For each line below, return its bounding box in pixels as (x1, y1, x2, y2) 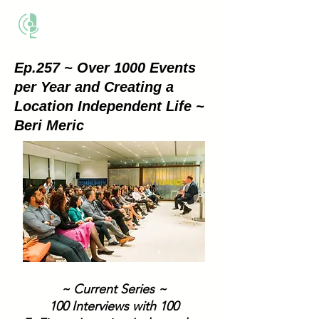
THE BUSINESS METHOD (51, 19, 172, 32)
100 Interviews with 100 (49, 298, 179, 314)
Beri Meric (14, 117, 84, 133)
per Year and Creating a (14, 79, 174, 95)
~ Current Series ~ (61, 281, 167, 297)
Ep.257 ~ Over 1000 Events (14, 60, 196, 75)
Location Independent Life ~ (14, 98, 204, 114)
